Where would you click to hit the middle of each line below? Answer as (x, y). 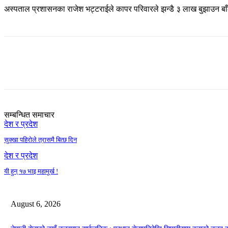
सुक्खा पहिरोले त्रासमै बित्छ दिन (40, 140)
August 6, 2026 (36, 204)
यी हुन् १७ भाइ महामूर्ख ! (31, 172)
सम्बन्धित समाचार (29, 115)
